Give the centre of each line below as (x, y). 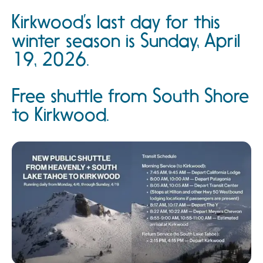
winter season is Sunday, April (126, 41)
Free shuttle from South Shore (130, 96)
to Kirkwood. (60, 114)
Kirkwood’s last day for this (116, 22)
